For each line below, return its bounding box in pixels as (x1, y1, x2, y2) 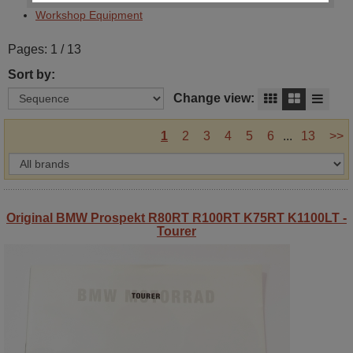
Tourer (157, 224, 196, 238)
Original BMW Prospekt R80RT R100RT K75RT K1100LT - (6, 210, 347, 225)
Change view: (173, 91, 255, 105)
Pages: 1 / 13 (8, 43, 81, 56)
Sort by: (8, 68, 55, 81)
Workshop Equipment (35, 9, 143, 21)
